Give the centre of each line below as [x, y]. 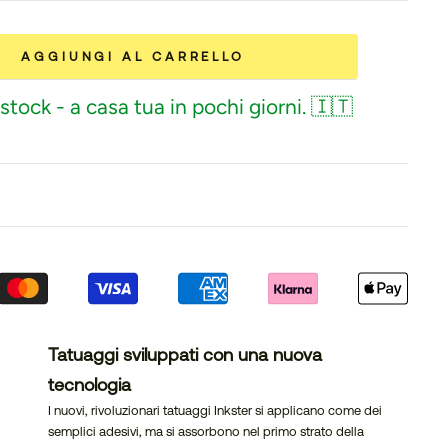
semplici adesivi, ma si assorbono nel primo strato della [206, 431]
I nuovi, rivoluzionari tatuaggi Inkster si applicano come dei [215, 410]
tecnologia [89, 384]
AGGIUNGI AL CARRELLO [133, 57]
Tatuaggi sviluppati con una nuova [185, 354]
